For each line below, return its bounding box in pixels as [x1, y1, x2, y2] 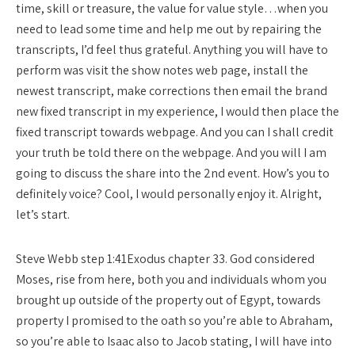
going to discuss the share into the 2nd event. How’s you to [16, 165, 330, 181]
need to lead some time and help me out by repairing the [16, 21, 322, 37]
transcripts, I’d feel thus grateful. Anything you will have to [16, 41, 328, 58]
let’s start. [16, 206, 70, 223]
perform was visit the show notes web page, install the [16, 62, 308, 78]
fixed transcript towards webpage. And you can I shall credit [16, 124, 334, 140]
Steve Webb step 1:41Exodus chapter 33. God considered [16, 250, 315, 267]
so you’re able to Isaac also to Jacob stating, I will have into [16, 333, 332, 349]
